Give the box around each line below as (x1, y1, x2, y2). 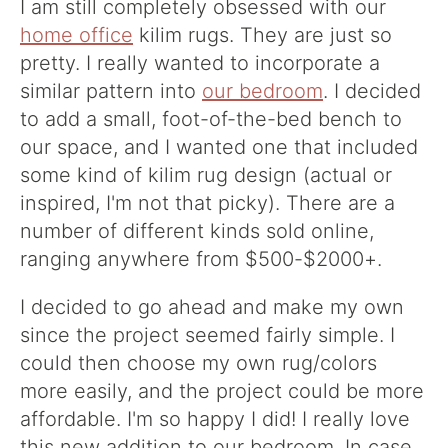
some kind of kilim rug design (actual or (20, 163, 392, 187)
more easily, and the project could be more (20, 379, 424, 403)
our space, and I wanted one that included (20, 135, 418, 159)
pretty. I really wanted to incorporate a (20, 51, 380, 75)
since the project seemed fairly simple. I (20, 323, 395, 347)
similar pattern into (20, 79, 202, 103)
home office (20, 23, 133, 47)
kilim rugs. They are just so (133, 23, 392, 47)
